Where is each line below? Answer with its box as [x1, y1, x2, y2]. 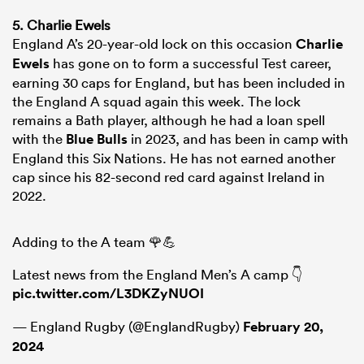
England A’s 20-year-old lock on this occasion [12, 35, 296, 53]
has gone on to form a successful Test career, [50, 54, 331, 72]
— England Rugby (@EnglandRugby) [12, 318, 243, 336]
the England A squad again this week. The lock [12, 93, 301, 110]
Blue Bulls [66, 130, 128, 149]
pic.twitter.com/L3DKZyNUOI [12, 284, 204, 303]
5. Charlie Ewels [12, 16, 110, 34]
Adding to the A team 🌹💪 [12, 233, 176, 251]
